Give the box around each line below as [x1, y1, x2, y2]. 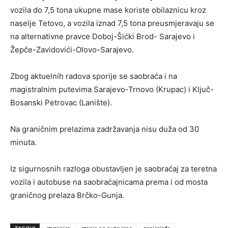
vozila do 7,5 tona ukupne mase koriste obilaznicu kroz [10, 5, 206, 15]
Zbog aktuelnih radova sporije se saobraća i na [10, 71, 177, 81]
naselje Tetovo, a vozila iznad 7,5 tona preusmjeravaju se [10, 18, 214, 28]
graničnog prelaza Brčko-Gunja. [10, 190, 124, 200]
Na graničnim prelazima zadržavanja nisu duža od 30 [10, 124, 199, 134]
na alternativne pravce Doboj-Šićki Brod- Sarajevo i [10, 31, 195, 41]
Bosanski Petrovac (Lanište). [10, 97, 112, 107]
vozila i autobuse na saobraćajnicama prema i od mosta [10, 177, 208, 187]
